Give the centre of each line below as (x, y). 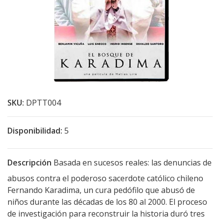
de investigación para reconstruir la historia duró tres (106, 214)
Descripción (29, 163)
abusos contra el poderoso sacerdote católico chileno (105, 178)
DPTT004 (43, 103)
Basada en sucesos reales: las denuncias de (132, 163)
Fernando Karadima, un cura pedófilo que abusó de (101, 190)
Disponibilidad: (35, 131)
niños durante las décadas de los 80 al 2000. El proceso (107, 202)
